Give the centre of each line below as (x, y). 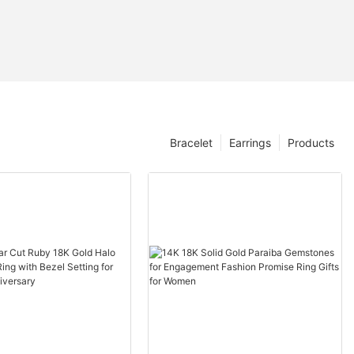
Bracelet (191, 143)
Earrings (250, 143)
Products (311, 143)
